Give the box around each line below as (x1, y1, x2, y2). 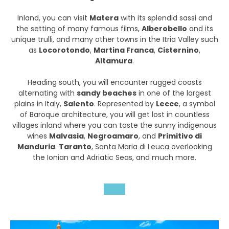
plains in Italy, (14, 99, 63, 109)
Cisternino (157, 45, 199, 55)
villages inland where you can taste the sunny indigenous (12, 120, 217, 130)
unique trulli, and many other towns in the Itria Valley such (11, 34, 218, 44)
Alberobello (141, 24, 187, 34)
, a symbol (178, 99, 215, 109)
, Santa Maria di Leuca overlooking (91, 142, 212, 152)
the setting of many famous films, (16, 24, 142, 34)
